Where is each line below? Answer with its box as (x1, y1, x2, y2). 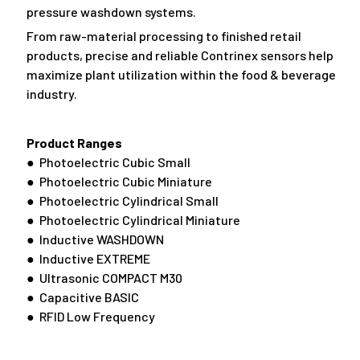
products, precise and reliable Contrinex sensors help (26, 47, 333, 63)
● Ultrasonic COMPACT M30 (26, 270, 182, 286)
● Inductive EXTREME (26, 251, 150, 267)
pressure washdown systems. (26, 3, 196, 19)
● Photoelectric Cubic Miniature (26, 174, 212, 190)
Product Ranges (26, 135, 122, 151)
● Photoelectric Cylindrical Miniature (26, 212, 240, 228)
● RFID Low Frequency (26, 309, 155, 325)
